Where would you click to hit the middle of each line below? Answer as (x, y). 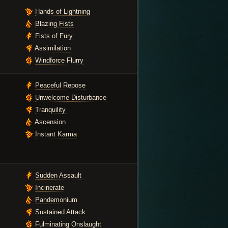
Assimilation (53, 48)
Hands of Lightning (63, 11)
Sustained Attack (60, 212)
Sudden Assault (58, 175)
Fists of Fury (54, 36)
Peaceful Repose (60, 85)
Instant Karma (56, 134)
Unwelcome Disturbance (71, 97)
